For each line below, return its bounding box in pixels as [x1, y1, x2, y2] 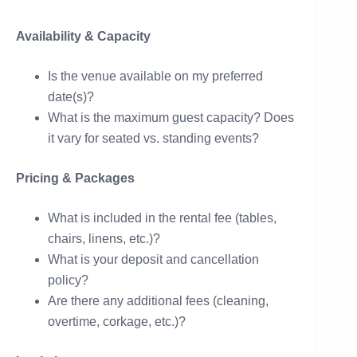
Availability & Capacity [16, 29, 151, 43]
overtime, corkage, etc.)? [48, 314, 186, 328]
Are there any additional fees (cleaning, [48, 293, 269, 308]
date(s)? [48, 89, 94, 104]
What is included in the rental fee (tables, [48, 210, 277, 225]
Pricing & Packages [16, 171, 135, 185]
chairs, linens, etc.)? [48, 231, 160, 245]
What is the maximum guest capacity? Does [48, 110, 294, 124]
